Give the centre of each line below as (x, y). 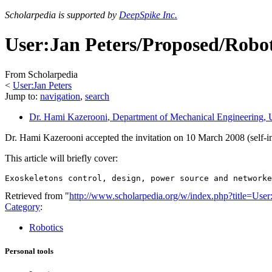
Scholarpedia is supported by (62, 15)
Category (22, 206)
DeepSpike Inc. (148, 15)
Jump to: (22, 96)
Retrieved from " (37, 195)
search (97, 96)
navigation (60, 96)
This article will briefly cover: (61, 158)
